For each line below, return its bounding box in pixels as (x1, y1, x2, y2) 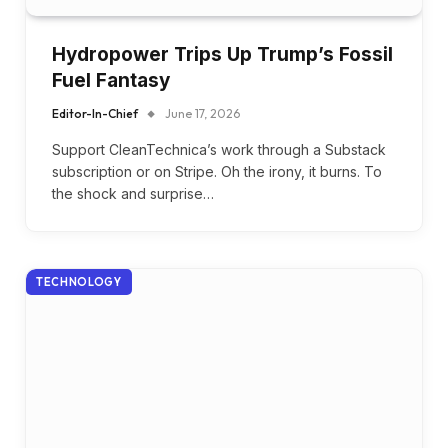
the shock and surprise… (52, 184, 214, 202)
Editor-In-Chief (52, 105, 138, 121)
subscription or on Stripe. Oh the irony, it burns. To (52, 162, 382, 180)
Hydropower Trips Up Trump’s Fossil (52, 42, 393, 66)
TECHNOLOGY (36, 274, 122, 289)
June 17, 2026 (165, 105, 240, 121)
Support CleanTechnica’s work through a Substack (52, 140, 386, 158)
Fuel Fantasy (52, 68, 170, 92)
